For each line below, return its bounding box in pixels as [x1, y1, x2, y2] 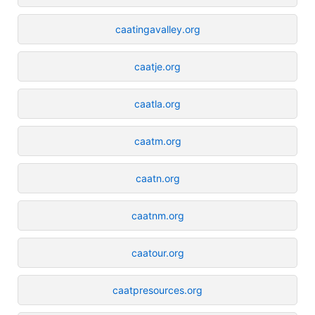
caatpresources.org [112, 283, 202, 296]
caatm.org [134, 134, 181, 147]
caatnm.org [131, 209, 184, 221]
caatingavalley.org [115, 22, 200, 35]
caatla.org [134, 97, 181, 110]
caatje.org [134, 60, 181, 72]
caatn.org [135, 172, 180, 184]
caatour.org [131, 246, 184, 259]
